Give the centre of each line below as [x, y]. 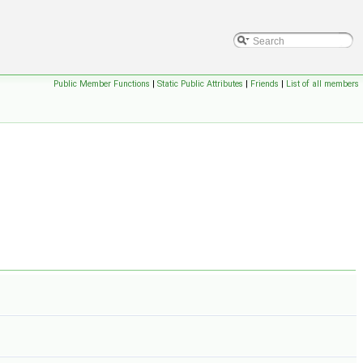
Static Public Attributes [200, 84]
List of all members [322, 84]
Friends [265, 84]
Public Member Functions [102, 84]
